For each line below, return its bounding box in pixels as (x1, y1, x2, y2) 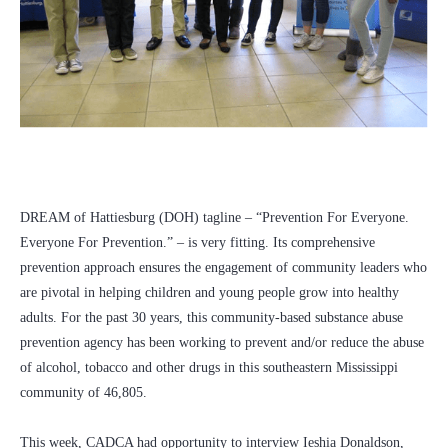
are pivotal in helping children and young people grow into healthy (20, 285, 399, 301)
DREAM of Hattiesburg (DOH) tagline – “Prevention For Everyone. (20, 210, 409, 226)
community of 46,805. (20, 385, 147, 401)
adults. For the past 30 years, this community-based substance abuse (20, 310, 403, 326)
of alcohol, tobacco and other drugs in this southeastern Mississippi (20, 360, 398, 376)
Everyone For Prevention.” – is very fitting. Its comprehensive (20, 235, 375, 251)
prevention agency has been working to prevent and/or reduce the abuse (20, 335, 424, 351)
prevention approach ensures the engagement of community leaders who (20, 260, 427, 276)
